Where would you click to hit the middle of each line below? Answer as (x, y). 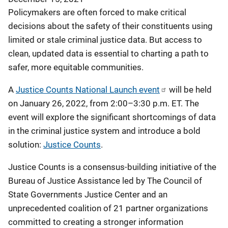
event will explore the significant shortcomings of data (112, 117)
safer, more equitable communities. (76, 67)
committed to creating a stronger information (96, 222)
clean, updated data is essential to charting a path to (108, 53)
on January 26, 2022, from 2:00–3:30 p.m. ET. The (104, 103)
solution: (26, 145)
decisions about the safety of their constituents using (110, 26)
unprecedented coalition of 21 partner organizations (108, 208)
